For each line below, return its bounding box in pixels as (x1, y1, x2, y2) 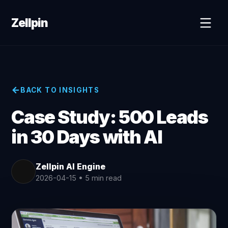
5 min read (85, 173, 122, 182)
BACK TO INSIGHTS (20, 86, 100, 95)
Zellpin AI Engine (36, 161, 106, 172)
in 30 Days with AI (11, 126, 162, 149)
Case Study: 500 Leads (11, 106, 208, 129)
